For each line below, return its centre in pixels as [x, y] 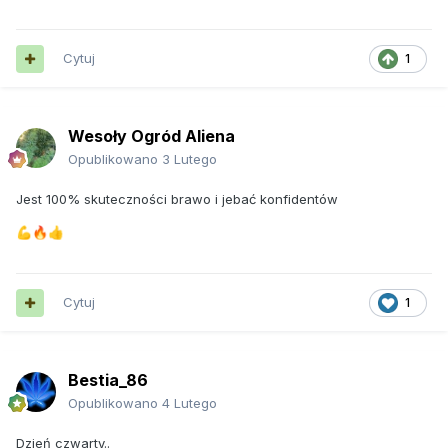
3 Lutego [189, 159]
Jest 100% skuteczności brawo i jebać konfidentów [179, 199]
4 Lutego [189, 403]
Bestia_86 [108, 380]
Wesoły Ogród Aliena [151, 136]
